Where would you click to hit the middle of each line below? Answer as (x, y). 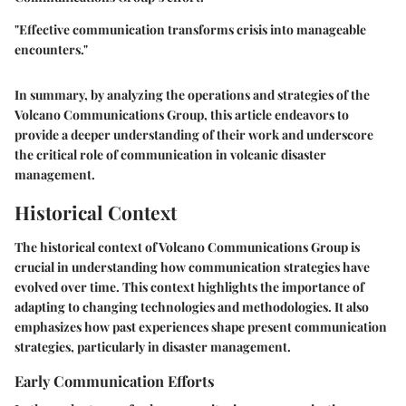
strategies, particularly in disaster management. (153, 346)
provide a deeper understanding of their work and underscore (194, 135)
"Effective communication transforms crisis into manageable (190, 30)
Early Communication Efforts (115, 380)
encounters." (51, 50)
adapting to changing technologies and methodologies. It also (192, 306)
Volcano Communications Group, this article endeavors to (182, 115)
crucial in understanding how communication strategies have (192, 266)
